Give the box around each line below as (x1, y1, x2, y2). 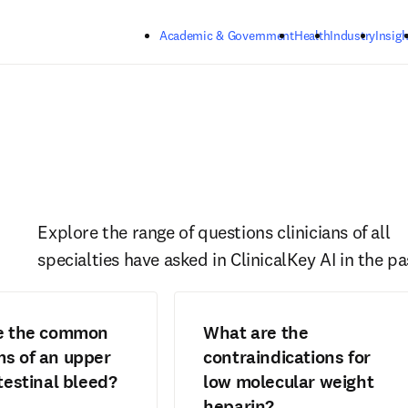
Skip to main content (226, 19, 325, 33)
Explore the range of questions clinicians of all (37, 220, 391, 243)
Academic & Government (158, 26, 294, 44)
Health (293, 26, 331, 44)
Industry (330, 26, 375, 44)
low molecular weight (203, 370, 374, 394)
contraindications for (203, 345, 371, 370)
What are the (203, 321, 309, 345)
